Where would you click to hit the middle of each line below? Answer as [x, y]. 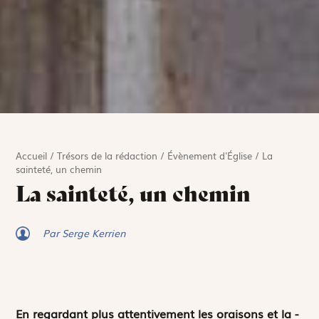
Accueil [32, 156]
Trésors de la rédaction [108, 156]
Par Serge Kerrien [85, 233]
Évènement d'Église [210, 156]
